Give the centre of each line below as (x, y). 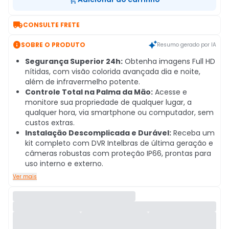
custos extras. (50, 123)
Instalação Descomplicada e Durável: (98, 133)
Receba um (193, 133)
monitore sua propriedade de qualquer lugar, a (108, 102)
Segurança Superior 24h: (74, 61)
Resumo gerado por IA (187, 44)
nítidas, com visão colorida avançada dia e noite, (113, 72)
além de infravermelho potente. (83, 82)
